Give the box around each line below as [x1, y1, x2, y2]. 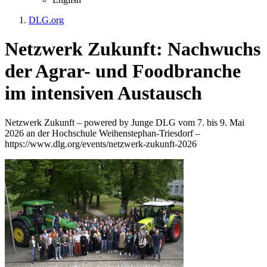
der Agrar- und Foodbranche [5, 60, 241, 82]
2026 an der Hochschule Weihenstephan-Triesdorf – [5, 128, 200, 138]
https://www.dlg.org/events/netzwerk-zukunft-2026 [5, 138, 197, 149]
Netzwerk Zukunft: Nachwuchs [5, 38, 260, 60]
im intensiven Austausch [5, 82, 202, 104]
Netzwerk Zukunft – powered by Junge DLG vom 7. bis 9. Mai [5, 117, 244, 128]
